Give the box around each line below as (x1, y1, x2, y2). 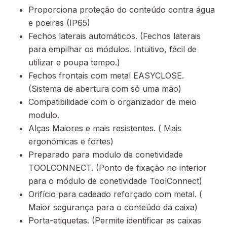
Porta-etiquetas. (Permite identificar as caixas (28, 215, 201, 225)
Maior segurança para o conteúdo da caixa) (28, 202, 198, 212)
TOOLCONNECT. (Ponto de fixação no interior (28, 163, 207, 173)
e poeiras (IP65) (28, 18, 90, 28)
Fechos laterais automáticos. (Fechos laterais (28, 31, 201, 41)
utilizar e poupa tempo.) (28, 57, 120, 67)
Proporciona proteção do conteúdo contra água (28, 5, 215, 15)
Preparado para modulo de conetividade (28, 149, 183, 160)
